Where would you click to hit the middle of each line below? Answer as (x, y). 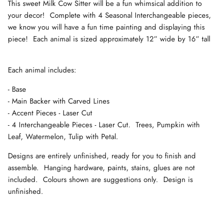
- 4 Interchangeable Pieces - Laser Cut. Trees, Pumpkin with (104, 125)
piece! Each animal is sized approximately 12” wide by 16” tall (109, 39)
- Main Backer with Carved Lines (59, 101)
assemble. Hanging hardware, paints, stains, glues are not (101, 168)
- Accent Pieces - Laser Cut (50, 113)
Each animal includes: (45, 70)
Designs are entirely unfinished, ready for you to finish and (102, 156)
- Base (17, 90)
